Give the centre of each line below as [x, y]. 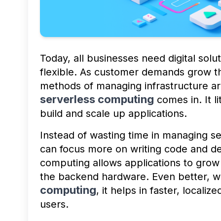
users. [54, 204]
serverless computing [97, 99]
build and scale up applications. [113, 113]
